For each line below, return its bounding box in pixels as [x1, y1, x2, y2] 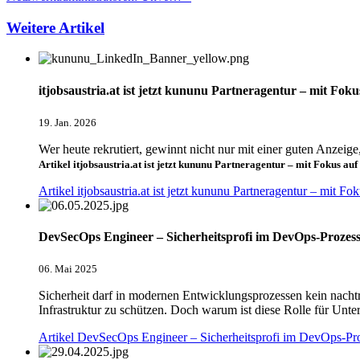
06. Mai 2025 [39, 263, 97, 276]
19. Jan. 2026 [39, 116, 96, 129]
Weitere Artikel [6, 18, 104, 36]
